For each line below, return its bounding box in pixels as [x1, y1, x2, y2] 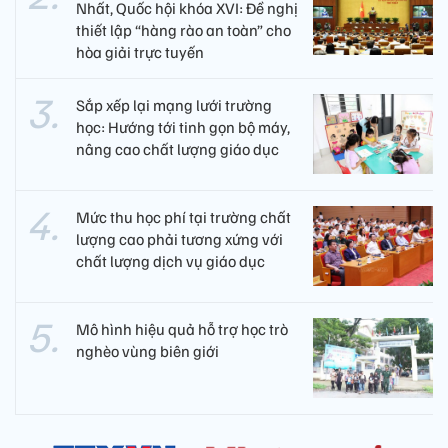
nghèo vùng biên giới [76, 341, 219, 362]
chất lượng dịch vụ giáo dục [76, 251, 265, 272]
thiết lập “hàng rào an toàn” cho [76, 20, 291, 41]
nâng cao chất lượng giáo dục [76, 139, 279, 160]
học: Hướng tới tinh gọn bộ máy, [76, 117, 290, 138]
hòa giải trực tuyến [76, 42, 204, 63]
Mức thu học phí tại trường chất [76, 207, 291, 228]
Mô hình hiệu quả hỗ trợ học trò [76, 319, 288, 340]
